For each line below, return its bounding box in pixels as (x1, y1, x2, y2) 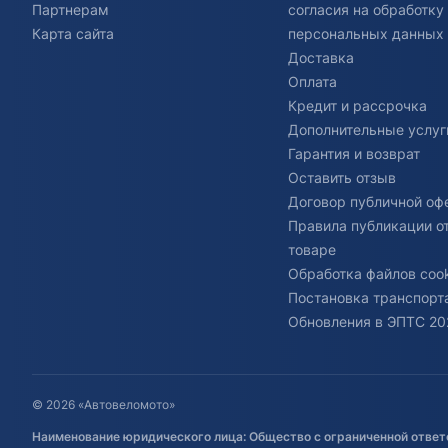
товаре (288, 241, 336, 259)
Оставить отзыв (288, 169, 396, 187)
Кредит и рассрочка (288, 97, 427, 115)
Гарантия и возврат (288, 145, 420, 163)
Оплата (288, 73, 337, 91)
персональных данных (288, 25, 444, 43)
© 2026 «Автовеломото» (32, 397, 175, 413)
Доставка (288, 49, 354, 67)
